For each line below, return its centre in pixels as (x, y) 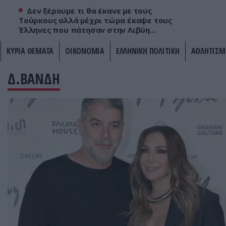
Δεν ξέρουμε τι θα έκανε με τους (89, 11)
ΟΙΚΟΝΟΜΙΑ (85, 51)
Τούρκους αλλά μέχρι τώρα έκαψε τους (96, 20)
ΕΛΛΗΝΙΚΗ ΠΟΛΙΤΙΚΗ (148, 51)
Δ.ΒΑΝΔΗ (34, 79)
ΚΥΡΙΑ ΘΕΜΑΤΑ (30, 51)
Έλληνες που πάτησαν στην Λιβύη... (87, 30)
